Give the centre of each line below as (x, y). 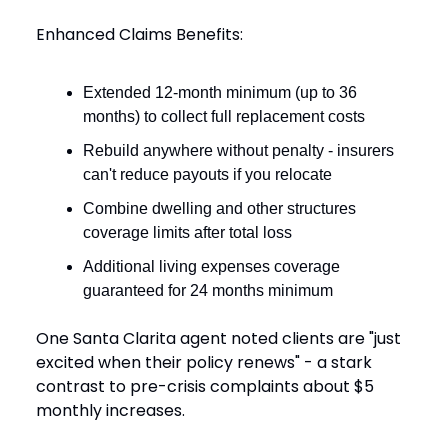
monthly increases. (110, 410)
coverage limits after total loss (187, 232)
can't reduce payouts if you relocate (207, 174)
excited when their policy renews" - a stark (204, 362)
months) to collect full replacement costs (224, 116)
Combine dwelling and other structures (219, 208)
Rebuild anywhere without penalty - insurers (238, 150)
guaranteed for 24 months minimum (208, 290)
